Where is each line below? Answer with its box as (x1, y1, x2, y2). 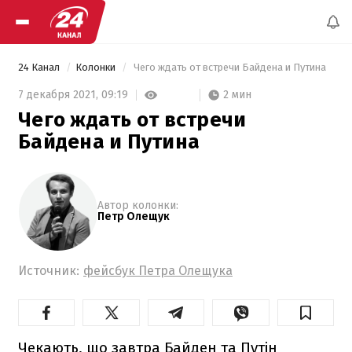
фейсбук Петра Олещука (83, 262, 233, 278)
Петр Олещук (97, 209, 170, 223)
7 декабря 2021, (18, 88, 101, 102)
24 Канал (18, 61, 62, 73)
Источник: (18, 262, 79, 278)
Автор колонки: (97, 198, 178, 212)
